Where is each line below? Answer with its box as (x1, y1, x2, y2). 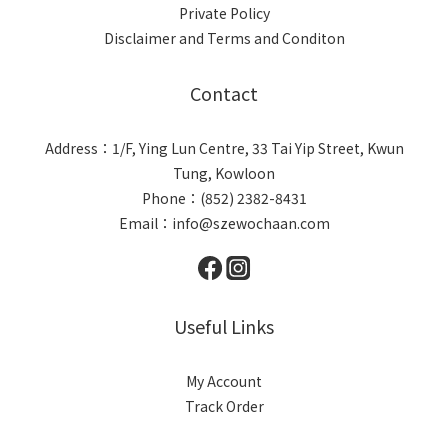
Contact (190, 80, 258, 106)
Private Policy (178, 3, 270, 23)
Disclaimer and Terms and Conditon (103, 28, 345, 48)
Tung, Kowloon (173, 163, 275, 183)
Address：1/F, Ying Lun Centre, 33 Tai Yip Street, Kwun (44, 138, 404, 158)
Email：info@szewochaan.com (118, 213, 330, 233)
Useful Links (174, 313, 274, 339)
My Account (186, 371, 262, 391)
